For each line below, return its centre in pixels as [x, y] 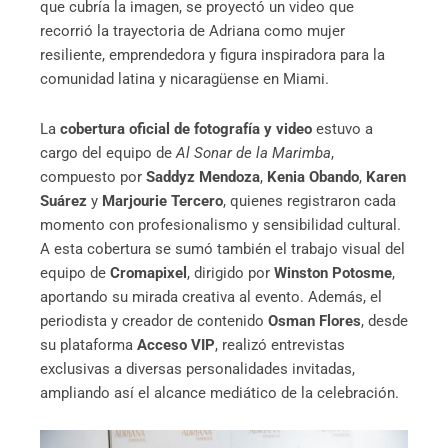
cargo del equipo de [108, 152]
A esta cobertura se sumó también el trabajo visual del [222, 248]
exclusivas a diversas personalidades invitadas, [197, 368]
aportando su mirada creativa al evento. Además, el [211, 296]
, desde [384, 320]
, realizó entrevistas [280, 344]
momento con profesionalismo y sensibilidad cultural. [220, 224]
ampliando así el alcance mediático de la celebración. [219, 392]
